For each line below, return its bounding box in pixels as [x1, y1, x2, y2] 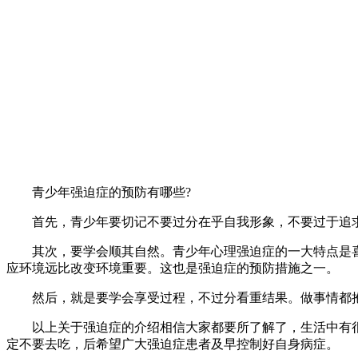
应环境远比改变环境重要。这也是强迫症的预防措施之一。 [6, 261, 339, 275]
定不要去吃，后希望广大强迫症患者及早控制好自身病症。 [6, 337, 339, 351]
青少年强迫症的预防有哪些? [6, 185, 191, 199]
